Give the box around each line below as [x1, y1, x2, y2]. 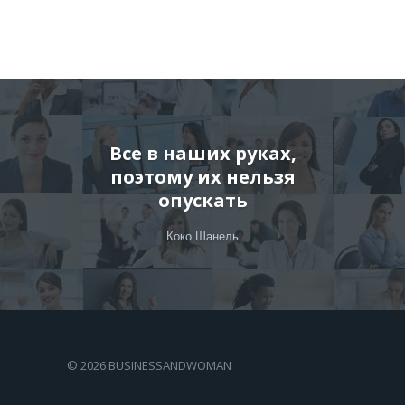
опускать [157, 188, 248, 212]
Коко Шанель [166, 230, 239, 243]
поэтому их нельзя [109, 165, 296, 189]
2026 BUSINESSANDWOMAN [80, 357, 231, 373]
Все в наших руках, [108, 141, 297, 165]
